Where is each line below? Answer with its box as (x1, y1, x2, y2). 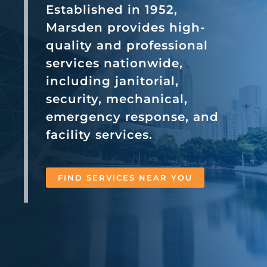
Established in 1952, (45, 2, 178, 17)
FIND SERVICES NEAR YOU (57, 172, 193, 182)
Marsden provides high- (45, 20, 206, 35)
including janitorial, (45, 73, 179, 88)
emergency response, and (45, 109, 219, 124)
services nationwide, (45, 55, 183, 70)
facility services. (45, 127, 153, 142)
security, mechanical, (45, 91, 188, 106)
